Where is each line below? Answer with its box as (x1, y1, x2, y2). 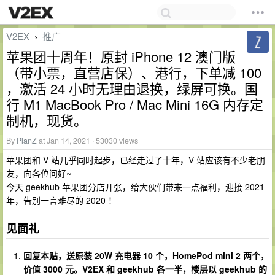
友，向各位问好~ (6, 167, 71, 179)
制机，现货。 (6, 110, 87, 130)
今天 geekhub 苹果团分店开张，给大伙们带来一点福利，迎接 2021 (6, 180, 265, 193)
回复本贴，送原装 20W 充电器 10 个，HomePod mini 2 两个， (23, 249, 269, 262)
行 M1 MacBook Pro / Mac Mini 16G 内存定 (6, 95, 263, 114)
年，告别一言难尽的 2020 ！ (6, 194, 117, 206)
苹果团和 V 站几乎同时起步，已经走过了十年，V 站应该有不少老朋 (6, 153, 265, 166)
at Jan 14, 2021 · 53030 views (37, 135, 138, 146)
